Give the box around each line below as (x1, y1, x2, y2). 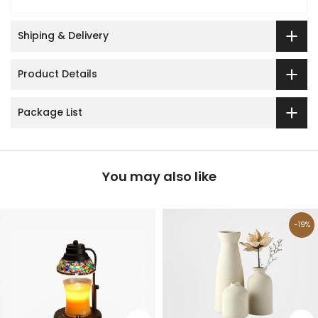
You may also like (102, 167, 216, 185)
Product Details (18, 67, 97, 82)
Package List (18, 105, 82, 120)
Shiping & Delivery (18, 28, 109, 43)
